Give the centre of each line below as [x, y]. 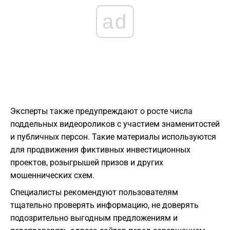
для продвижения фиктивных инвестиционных [100, 150]
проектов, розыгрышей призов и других [87, 163]
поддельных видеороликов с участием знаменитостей [115, 124]
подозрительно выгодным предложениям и [94, 218]
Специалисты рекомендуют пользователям [94, 193]
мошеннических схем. [52, 176]
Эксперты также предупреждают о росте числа [101, 111]
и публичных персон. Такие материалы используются [113, 137]
